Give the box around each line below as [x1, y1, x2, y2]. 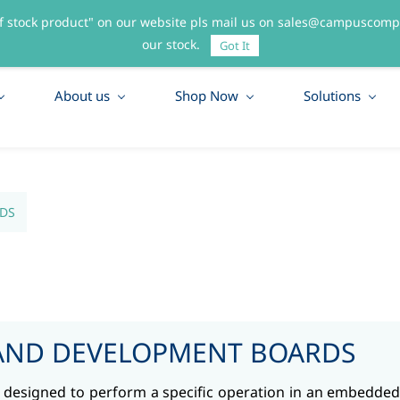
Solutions [304, 86, 361, 104]
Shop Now [175, 86, 238, 104]
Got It [219, 37, 250, 54]
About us [54, 86, 110, 104]
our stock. [141, 36, 204, 53]
